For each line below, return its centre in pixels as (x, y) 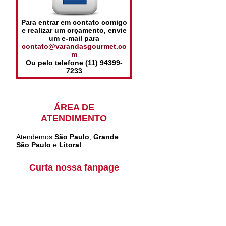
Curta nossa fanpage (74, 167)
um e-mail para (74, 38)
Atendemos (35, 137)
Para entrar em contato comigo (74, 22)
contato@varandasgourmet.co (74, 46)
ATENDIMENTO (74, 118)
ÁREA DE (74, 107)
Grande (106, 137)
